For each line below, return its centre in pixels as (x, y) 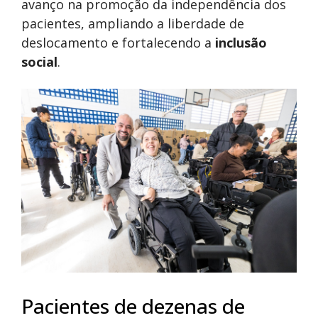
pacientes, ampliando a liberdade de (133, 24)
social (39, 62)
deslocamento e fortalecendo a (118, 43)
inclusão (241, 43)
